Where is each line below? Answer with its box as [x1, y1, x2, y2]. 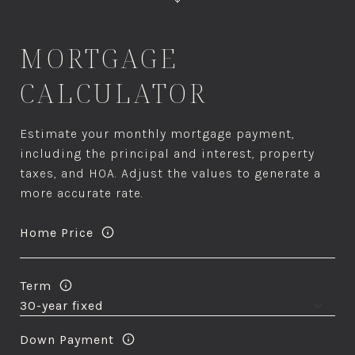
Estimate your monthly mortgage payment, [20, 126, 295, 141]
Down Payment [20, 331, 114, 347]
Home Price [20, 224, 94, 240]
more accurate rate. [20, 185, 143, 200]
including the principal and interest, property [20, 146, 315, 161]
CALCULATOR [20, 76, 208, 110]
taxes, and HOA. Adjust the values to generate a [20, 166, 321, 181]
